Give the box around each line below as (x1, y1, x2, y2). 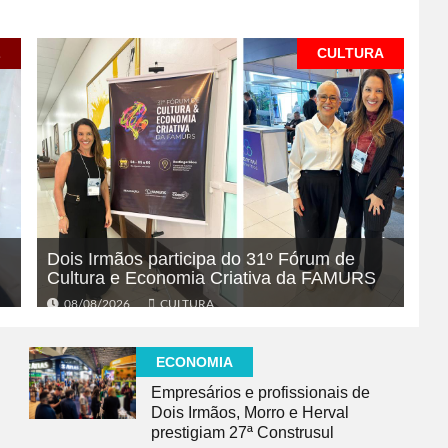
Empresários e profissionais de (151, 384, 370, 402)
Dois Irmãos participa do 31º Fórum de (47, 249, 355, 270)
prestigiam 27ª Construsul (151, 424, 334, 442)
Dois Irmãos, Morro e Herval (151, 404, 349, 422)
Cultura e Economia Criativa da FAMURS (47, 268, 376, 289)
